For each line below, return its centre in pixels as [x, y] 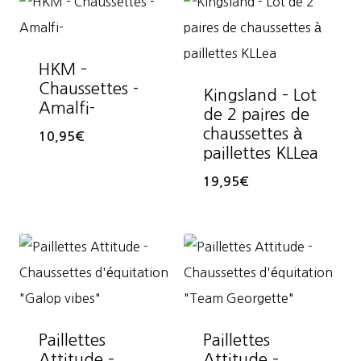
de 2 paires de [256, 114]
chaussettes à [253, 133]
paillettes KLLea [261, 153]
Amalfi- [67, 108]
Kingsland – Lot [260, 95]
